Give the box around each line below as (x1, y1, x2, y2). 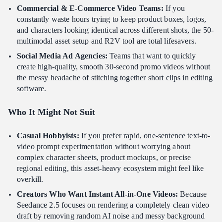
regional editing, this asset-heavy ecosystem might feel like (17, 164, 204, 173)
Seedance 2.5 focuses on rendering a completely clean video (17, 201, 210, 210)
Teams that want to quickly (108, 52, 196, 60)
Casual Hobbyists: (17, 131, 79, 140)
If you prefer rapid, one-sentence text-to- (79, 131, 211, 140)
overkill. (17, 175, 44, 184)
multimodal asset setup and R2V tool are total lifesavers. (17, 37, 197, 46)
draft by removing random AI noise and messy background (17, 212, 205, 221)
